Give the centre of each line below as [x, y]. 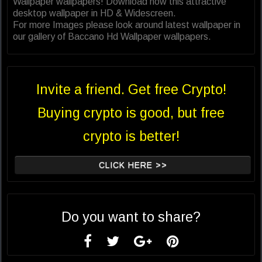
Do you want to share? [131, 217]
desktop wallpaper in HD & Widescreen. [94, 13]
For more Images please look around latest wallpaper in [127, 25]
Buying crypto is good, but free [131, 113]
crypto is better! [131, 137]
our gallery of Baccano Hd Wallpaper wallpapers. [112, 37]
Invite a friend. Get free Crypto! [131, 90]
